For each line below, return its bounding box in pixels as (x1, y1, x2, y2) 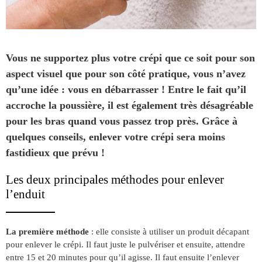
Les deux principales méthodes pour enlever (6, 172, 224, 187)
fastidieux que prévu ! (6, 146, 105, 158)
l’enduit (6, 187, 45, 201)
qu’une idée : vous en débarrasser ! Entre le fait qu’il (6, 83, 246, 95)
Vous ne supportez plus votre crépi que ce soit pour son (6, 51, 255, 64)
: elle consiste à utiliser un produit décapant (89, 226, 249, 236)
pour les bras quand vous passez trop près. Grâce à (6, 115, 237, 127)
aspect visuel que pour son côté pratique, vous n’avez (6, 67, 246, 80)
